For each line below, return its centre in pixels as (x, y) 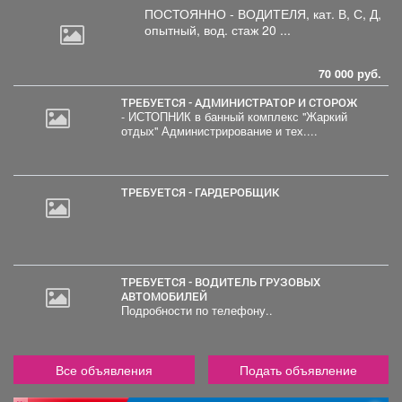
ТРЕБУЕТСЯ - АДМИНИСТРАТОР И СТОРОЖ (242, 102)
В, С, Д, (360, 13)
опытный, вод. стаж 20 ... (218, 29)
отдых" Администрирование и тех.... (219, 131)
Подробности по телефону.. (197, 310)
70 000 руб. (350, 73)
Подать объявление (298, 369)
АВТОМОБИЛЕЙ (164, 296)
